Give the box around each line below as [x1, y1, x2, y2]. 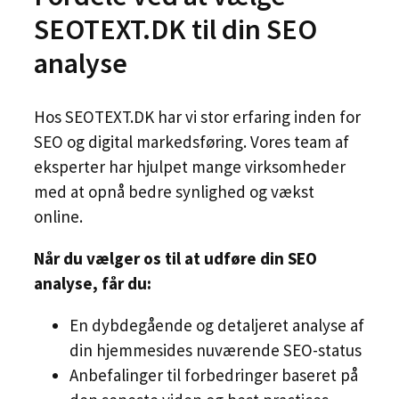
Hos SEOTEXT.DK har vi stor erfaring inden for [34, 105, 361, 127]
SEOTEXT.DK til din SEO [34, 12, 317, 48]
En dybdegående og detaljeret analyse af [69, 313, 364, 336]
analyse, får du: [34, 272, 151, 294]
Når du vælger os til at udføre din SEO [34, 247, 317, 269]
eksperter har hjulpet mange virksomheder [34, 155, 346, 177]
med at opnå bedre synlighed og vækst [34, 180, 314, 202]
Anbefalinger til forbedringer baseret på [69, 363, 358, 386]
